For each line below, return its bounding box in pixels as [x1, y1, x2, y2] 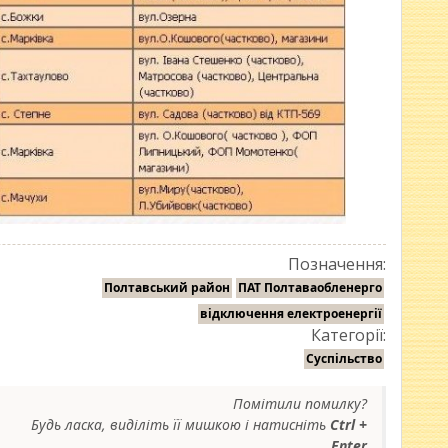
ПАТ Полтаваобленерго [238, 278, 382, 296]
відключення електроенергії [200, 304, 382, 322]
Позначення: [288, 252, 386, 275]
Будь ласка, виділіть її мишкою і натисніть [31, 414, 330, 434]
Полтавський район [104, 278, 230, 296]
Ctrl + [330, 414, 367, 434]
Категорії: [311, 323, 386, 346]
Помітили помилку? [233, 393, 367, 413]
